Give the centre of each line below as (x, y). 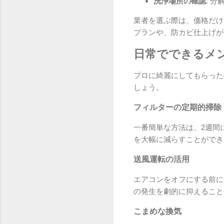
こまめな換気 (157, 211)
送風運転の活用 (161, 159)
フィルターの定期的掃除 (177, 107)
